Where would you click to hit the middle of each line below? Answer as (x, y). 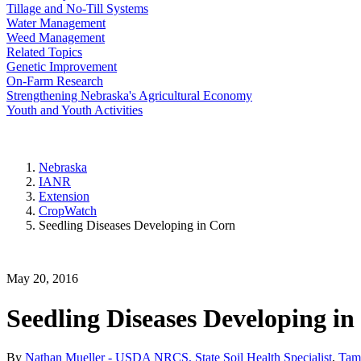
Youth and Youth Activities (75, 110)
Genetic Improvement (62, 66)
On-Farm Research (55, 81)
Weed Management (56, 37)
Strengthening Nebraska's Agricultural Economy (129, 95)
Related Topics (44, 52)
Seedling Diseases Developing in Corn (137, 226)
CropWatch (68, 211)
